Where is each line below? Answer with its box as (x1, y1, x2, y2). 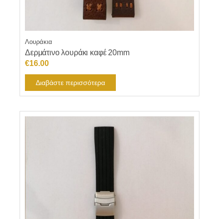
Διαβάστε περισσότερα (36, 79, 105, 87)
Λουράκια (25, 38, 52, 46)
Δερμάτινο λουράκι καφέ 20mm (25, 48, 130, 57)
